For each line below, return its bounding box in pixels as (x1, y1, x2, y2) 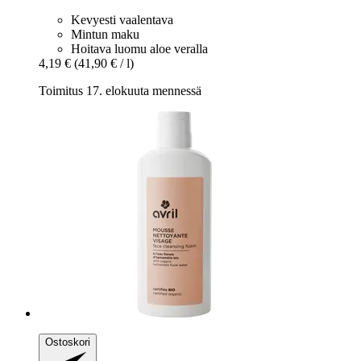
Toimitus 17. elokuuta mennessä (39, 83, 201, 98)
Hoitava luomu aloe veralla (71, 41, 208, 56)
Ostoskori (45, 335, 90, 348)
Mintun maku (71, 27, 139, 41)
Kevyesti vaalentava (71, 12, 173, 27)
